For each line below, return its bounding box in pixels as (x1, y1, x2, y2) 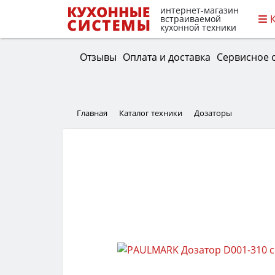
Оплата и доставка (122, 50, 211, 64)
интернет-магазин (160, 4, 239, 17)
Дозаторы (194, 107, 232, 119)
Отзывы (79, 50, 117, 64)
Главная (77, 107, 107, 119)
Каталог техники (119, 107, 182, 119)
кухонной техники (160, 21, 236, 34)
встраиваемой (160, 13, 221, 25)
